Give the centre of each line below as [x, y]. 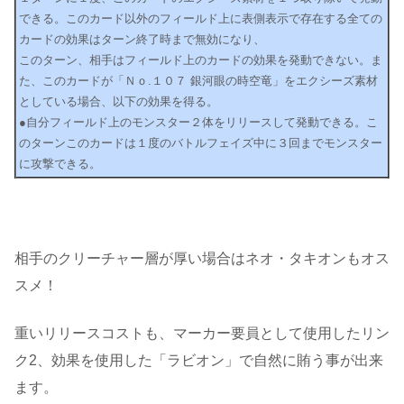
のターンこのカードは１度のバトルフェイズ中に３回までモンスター [201, 142]
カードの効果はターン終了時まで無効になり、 [142, 39]
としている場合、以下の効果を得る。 [119, 101]
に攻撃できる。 [60, 163]
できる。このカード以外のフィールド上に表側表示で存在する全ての [201, 18]
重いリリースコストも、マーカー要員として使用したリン [202, 333]
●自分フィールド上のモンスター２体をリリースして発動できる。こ [198, 122]
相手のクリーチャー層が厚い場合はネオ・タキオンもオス [202, 259]
